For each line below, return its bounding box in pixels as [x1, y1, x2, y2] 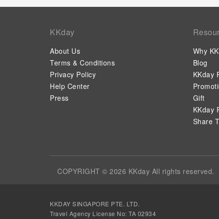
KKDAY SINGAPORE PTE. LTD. [50, 199, 140, 208]
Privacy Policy [50, 69, 96, 79]
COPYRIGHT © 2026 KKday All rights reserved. [57, 166, 215, 176]
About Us [50, 45, 80, 56]
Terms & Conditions [50, 57, 115, 67]
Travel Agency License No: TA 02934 [50, 209, 156, 218]
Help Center [50, 81, 90, 91]
